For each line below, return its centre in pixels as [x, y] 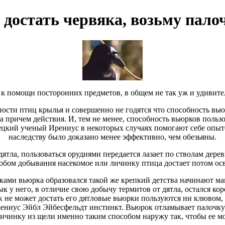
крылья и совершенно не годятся [95, 109]
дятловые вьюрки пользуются [130, 198]
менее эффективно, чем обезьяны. [157, 137]
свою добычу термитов [111, 189]
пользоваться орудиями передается [80, 154]
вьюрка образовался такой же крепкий [84, 180]
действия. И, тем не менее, [79, 119]
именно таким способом [99, 216]
